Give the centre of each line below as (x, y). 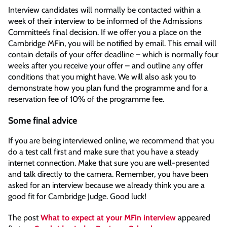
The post (24, 218)
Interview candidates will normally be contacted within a (104, 10)
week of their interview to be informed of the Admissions (105, 21)
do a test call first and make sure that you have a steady (103, 152)
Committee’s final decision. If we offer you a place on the (105, 32)
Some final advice (43, 120)
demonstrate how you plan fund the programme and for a (108, 88)
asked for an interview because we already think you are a (106, 185)
